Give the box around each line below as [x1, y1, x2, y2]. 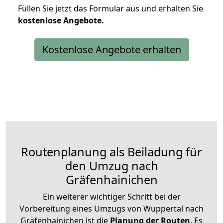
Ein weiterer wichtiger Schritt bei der [42, 191, 181, 202]
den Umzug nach [65, 157, 158, 174]
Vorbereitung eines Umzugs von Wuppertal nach [19, 203, 204, 214]
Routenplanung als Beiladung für [21, 143, 202, 160]
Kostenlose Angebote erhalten [42, 42, 181, 56]
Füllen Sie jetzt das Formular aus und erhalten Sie [18, 2, 203, 14]
